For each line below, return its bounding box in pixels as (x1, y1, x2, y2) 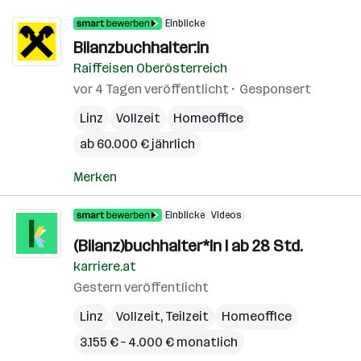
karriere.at (73, 259, 136, 274)
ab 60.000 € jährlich (80, 136, 195, 151)
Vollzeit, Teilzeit (116, 309, 209, 324)
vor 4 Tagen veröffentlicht (73, 81, 229, 97)
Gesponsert (239, 81, 311, 97)
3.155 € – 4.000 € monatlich (80, 334, 238, 350)
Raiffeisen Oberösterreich (73, 60, 227, 76)
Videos (211, 210, 242, 221)
